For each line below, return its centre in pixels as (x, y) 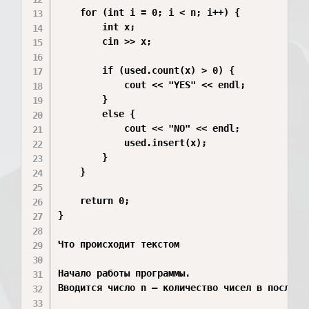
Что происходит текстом (119, 244)
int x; (97, 27)
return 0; (94, 201)
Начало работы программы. (124, 273)
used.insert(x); (133, 143)
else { (97, 114)
